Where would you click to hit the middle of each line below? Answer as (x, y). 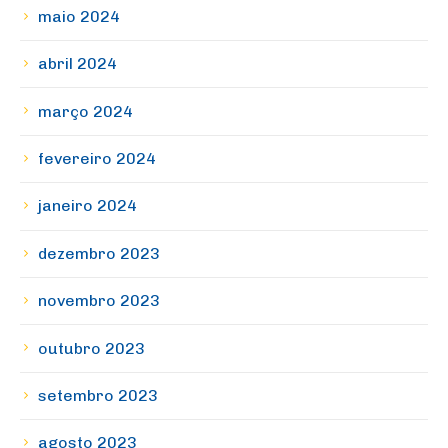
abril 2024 (77, 64)
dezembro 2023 (99, 253)
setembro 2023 (98, 395)
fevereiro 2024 (97, 159)
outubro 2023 (91, 348)
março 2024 (85, 111)
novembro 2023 (99, 301)
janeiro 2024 (87, 206)
